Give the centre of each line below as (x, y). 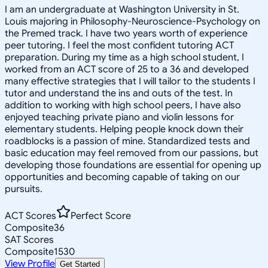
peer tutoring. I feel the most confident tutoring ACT (119, 45)
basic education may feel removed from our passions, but (132, 153)
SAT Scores (29, 240)
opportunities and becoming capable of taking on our (122, 177)
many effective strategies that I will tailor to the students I (130, 81)
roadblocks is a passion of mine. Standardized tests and (127, 141)
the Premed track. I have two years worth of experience (126, 33)
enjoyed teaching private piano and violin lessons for (119, 117)
